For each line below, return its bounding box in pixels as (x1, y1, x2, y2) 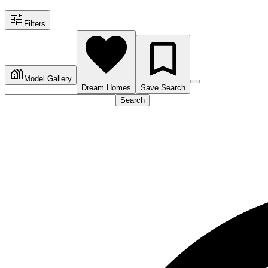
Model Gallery (24, 74, 72, 83)
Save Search (141, 83, 185, 92)
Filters (24, 19, 45, 28)
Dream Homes (81, 83, 131, 92)
